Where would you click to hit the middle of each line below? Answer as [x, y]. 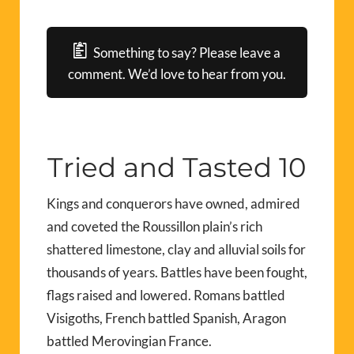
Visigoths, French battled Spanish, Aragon [166, 318]
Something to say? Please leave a [187, 52]
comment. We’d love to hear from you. [177, 73]
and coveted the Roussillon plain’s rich [154, 226]
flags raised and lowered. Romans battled [166, 295]
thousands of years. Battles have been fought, [177, 272]
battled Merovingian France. [129, 341]
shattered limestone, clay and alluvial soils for [176, 249]
